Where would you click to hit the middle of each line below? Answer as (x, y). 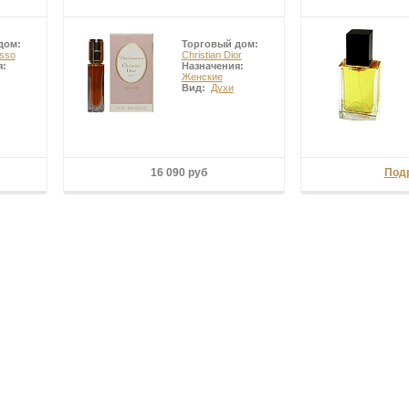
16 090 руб (178, 173)
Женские (202, 77)
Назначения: (214, 66)
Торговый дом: (221, 44)
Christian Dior (211, 55)
